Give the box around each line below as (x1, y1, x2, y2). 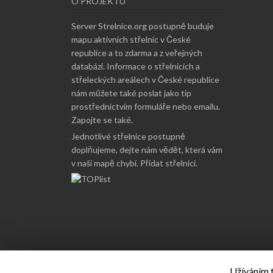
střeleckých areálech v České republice (71, 74, 219, 85)
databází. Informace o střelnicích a (71, 60, 200, 71)
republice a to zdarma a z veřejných (71, 47, 202, 58)
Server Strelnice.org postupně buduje (71, 20, 214, 31)
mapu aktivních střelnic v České (71, 34, 191, 44)
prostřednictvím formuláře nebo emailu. (71, 101, 220, 112)
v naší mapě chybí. (71, 157, 140, 168)
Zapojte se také (71, 114, 131, 125)
